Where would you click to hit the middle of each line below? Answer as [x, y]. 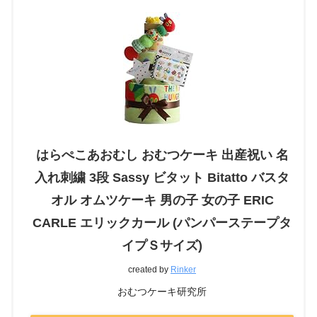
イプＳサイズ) [162, 245]
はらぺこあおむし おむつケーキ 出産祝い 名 [162, 155]
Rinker [183, 269]
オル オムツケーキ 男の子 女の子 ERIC [162, 200]
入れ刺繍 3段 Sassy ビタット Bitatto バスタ [162, 177]
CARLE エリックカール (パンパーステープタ [162, 223]
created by [149, 269]
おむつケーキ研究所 [162, 291]
